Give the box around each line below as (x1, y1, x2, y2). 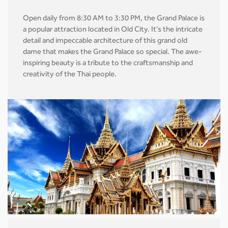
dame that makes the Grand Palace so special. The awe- (23, 48, 202, 56)
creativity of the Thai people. (23, 71, 117, 79)
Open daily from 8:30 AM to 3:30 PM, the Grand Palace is (23, 15, 205, 23)
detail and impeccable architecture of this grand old (23, 37, 187, 45)
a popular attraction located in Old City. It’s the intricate (23, 26, 203, 34)
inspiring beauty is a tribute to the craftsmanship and (23, 60, 193, 68)
